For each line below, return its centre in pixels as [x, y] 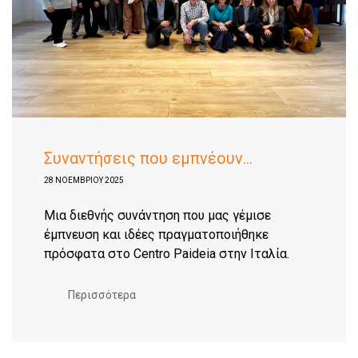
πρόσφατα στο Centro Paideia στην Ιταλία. [167, 254]
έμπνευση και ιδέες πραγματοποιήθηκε [156, 235]
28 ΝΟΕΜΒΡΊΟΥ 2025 [84, 180]
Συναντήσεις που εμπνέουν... [148, 158]
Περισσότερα [102, 295]
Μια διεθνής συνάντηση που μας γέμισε [157, 215]
